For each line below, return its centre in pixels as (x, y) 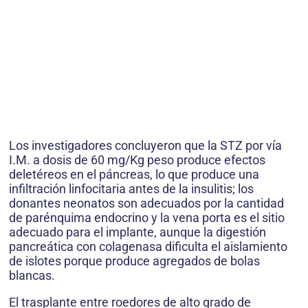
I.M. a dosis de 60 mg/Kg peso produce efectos (137, 159)
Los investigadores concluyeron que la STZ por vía (145, 145)
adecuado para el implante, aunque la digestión (137, 232)
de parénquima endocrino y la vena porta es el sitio (147, 217)
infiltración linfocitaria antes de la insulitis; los (131, 188)
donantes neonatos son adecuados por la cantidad (146, 203)
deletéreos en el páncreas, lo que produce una (134, 174)
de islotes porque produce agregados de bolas (134, 261)
